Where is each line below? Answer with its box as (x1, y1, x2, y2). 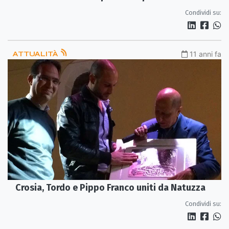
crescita (15, 2, 49, 13)
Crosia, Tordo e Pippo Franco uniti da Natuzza (15, 181, 205, 193)
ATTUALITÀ (13, 50, 60, 59)
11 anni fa (190, 50, 221, 59)
